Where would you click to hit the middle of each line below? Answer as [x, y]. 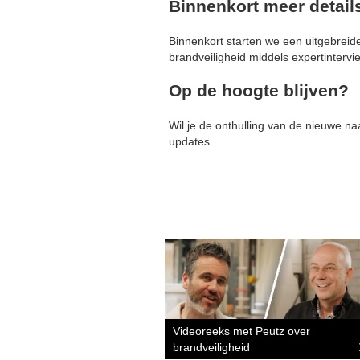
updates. [191, 141]
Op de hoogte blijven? [259, 91]
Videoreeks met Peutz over [241, 331]
